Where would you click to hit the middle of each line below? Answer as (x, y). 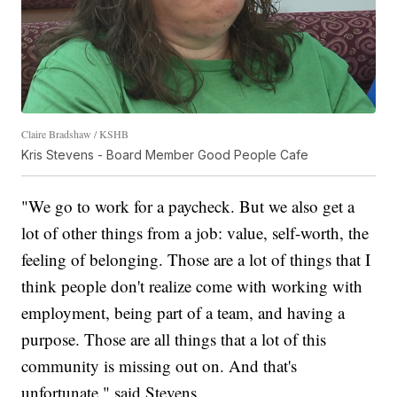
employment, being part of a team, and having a (183, 312)
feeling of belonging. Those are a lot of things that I (196, 259)
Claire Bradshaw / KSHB (75, 133)
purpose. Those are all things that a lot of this (174, 339)
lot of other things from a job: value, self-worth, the (195, 232)
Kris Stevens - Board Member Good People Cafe (165, 154)
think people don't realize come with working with (192, 285)
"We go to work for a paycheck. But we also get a (188, 206)
